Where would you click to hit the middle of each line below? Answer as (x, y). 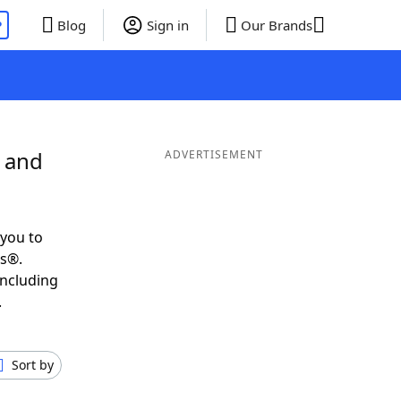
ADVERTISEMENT (213, 154)
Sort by (33, 365)
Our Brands (276, 25)
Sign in (167, 25)
